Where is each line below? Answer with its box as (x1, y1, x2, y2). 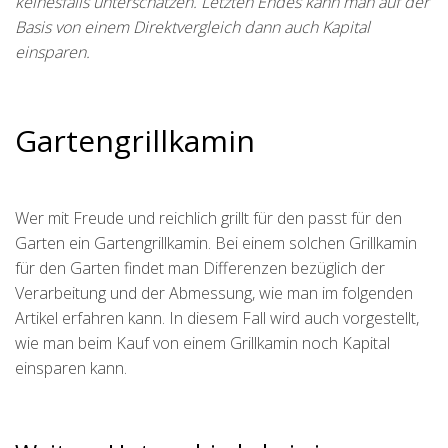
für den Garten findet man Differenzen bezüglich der (15, 257, 385, 279)
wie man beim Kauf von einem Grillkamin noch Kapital (15, 332, 390, 354)
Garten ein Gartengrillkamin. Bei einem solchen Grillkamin (15, 232, 417, 254)
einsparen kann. (15, 357, 127, 379)
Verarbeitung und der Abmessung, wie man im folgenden (15, 282, 413, 304)
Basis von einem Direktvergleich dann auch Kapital (15, 16, 370, 38)
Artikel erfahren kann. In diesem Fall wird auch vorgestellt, (15, 307, 419, 329)
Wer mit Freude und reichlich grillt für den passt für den (15, 207, 402, 229)
